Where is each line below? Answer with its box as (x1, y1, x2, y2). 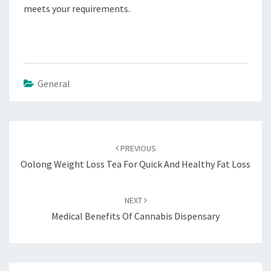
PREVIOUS (118, 143, 156, 154)
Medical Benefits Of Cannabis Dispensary (51, 210, 220, 223)
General (38, 77, 70, 90)
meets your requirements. (24, 2, 130, 15)
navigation (8, 135, 70, 152)
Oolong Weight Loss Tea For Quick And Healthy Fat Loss (21, 158, 250, 171)
